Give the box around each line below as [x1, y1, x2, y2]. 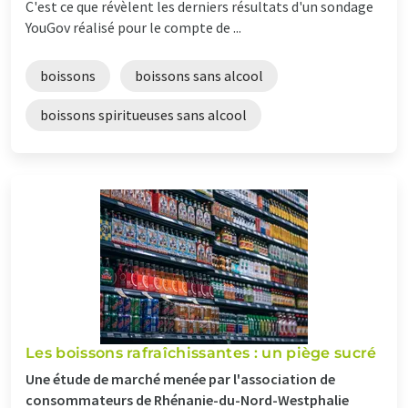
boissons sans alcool [135, 66, 263, 85]
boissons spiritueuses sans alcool [40, 105, 247, 124]
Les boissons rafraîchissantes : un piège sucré [25, 343, 377, 362]
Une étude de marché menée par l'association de [25, 369, 335, 388]
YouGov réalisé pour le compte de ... [25, 17, 241, 36]
